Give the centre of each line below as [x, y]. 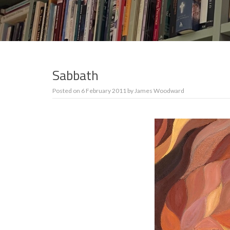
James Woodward [159, 91]
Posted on [67, 91]
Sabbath [75, 75]
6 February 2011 [104, 91]
